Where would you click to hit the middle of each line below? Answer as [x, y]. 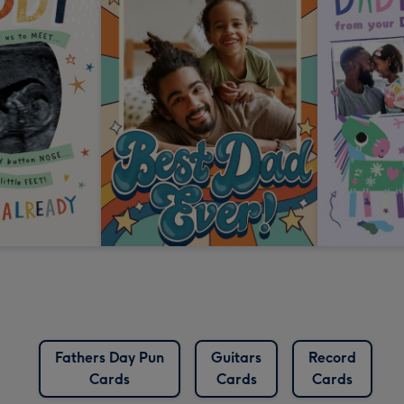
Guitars [236, 358]
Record [332, 358]
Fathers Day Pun [110, 358]
